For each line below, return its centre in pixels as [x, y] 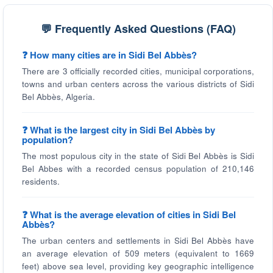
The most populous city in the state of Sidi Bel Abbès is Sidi [138, 156]
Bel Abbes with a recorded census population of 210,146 [138, 168]
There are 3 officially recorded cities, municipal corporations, [138, 71]
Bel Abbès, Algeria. [58, 97]
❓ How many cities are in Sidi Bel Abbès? [109, 55]
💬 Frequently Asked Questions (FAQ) [138, 29]
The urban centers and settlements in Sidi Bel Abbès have [138, 240]
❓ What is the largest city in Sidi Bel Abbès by [119, 130]
